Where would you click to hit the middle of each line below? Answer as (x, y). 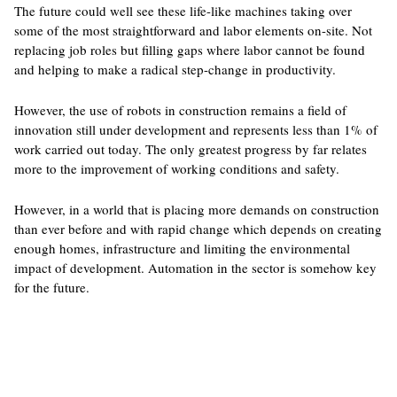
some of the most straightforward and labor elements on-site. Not (193, 30)
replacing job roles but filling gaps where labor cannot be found (189, 50)
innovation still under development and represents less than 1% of (195, 129)
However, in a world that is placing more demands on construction (196, 209)
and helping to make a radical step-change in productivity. (175, 69)
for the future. (51, 287)
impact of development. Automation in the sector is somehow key (195, 268)
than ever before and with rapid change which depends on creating (198, 229)
